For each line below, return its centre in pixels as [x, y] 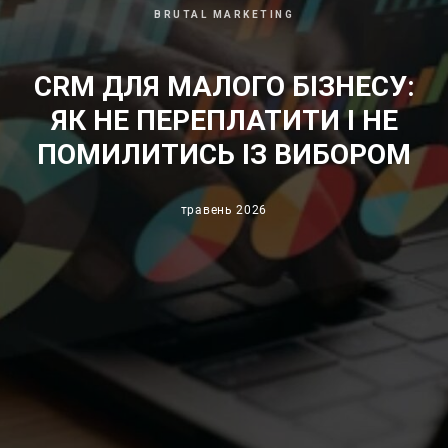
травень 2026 [224, 210]
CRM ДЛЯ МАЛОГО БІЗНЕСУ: [224, 86]
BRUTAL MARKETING [224, 14]
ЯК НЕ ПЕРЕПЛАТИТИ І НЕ [224, 120]
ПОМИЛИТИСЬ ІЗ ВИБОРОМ [224, 154]
